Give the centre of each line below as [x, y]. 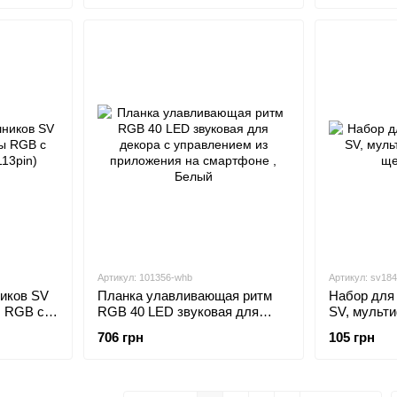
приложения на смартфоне [179, 343]
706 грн [120, 337]
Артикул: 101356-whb [144, 277]
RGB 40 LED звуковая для [178, 311]
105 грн [352, 337]
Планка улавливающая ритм [184, 296]
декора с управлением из [174, 327]
